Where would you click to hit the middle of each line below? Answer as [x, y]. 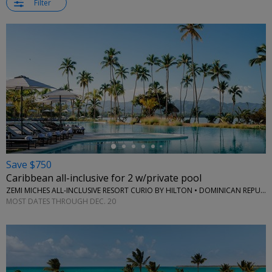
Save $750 [29, 165]
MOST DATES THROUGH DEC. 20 [61, 201]
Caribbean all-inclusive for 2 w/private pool [104, 178]
